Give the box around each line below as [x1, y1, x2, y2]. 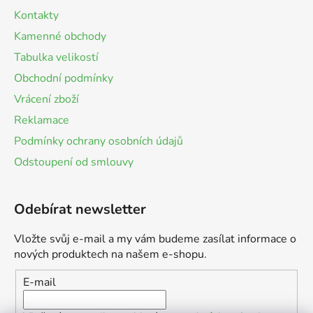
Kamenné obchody [14, 29, 106, 45]
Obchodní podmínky [14, 71, 113, 87]
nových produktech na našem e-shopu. [14, 247, 207, 263]
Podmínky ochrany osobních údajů [14, 133, 183, 150]
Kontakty [14, 8, 59, 24]
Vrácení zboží [14, 92, 79, 108]
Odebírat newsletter [14, 200, 146, 219]
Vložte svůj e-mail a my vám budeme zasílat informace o [14, 231, 296, 247]
